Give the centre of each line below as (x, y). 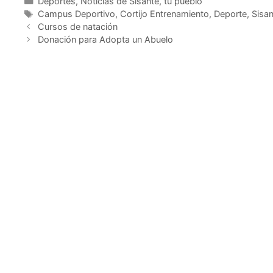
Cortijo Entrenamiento (164, 14)
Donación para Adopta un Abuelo (105, 40)
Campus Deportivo (76, 14)
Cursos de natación (77, 27)
